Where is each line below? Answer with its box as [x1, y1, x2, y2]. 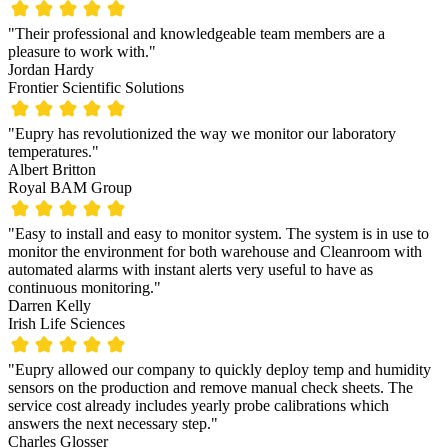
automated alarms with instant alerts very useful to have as [8, 261, 373, 279]
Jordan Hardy [8, 61, 94, 79]
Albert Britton [8, 161, 96, 179]
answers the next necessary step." [8, 415, 218, 433]
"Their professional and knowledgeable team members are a [8, 25, 385, 43]
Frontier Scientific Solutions [8, 79, 184, 97]
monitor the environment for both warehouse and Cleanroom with [8, 243, 422, 261]
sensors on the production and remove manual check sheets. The [8, 379, 413, 397]
